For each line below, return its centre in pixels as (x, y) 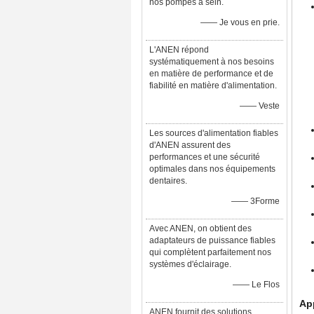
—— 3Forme (255, 201)
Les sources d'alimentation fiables (214, 133)
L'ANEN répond (179, 50)
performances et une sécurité (205, 157)
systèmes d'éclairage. (190, 264)
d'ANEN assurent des (190, 145)
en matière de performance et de (211, 74)
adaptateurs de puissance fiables (212, 240)
